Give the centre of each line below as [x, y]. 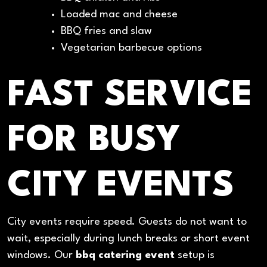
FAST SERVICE [130, 96]
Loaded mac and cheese [119, 14]
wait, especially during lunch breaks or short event [128, 239]
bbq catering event [125, 256]
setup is [195, 256]
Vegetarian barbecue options [131, 48]
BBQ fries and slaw [106, 31]
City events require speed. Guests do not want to [127, 222]
